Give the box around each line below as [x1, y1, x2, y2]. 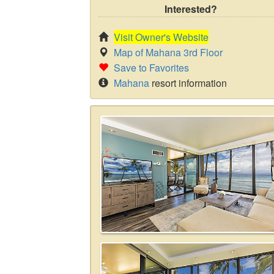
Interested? [165, 2, 217, 16]
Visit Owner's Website [114, 30, 209, 44]
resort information [149, 76, 227, 90]
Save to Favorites [114, 61, 189, 75]
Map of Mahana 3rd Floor [114, 45, 223, 59]
